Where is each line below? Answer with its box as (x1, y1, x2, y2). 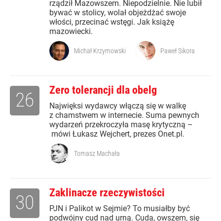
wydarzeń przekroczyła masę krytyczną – (49, 120, 193, 130)
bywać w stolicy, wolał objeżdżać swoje (49, 8, 186, 18)
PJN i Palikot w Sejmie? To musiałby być (49, 204, 190, 214)
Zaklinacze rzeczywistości (49, 186, 165, 199)
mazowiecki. (49, 27, 93, 37)
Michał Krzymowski (74, 47, 126, 55)
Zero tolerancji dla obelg (49, 84, 157, 97)
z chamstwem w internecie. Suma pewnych (49, 110, 199, 120)
